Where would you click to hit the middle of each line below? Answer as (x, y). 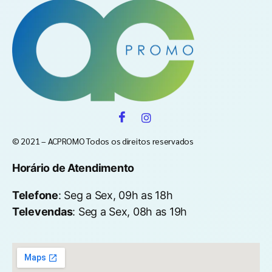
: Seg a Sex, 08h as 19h (130, 212)
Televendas (42, 212)
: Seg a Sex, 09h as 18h (115, 195)
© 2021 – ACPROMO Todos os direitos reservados (103, 141)
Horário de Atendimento (73, 168)
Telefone (35, 195)
